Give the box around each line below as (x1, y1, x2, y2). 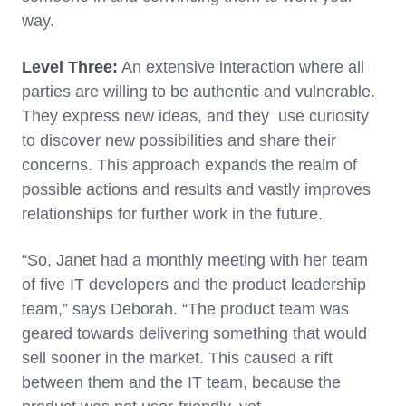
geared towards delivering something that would (22, 324, 367, 343)
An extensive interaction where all (118, 57, 364, 76)
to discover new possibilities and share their (22, 130, 336, 150)
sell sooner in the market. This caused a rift (22, 348, 333, 367)
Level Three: (22, 57, 118, 76)
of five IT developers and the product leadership (22, 275, 366, 294)
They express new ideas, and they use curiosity (22, 106, 369, 125)
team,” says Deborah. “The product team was (22, 299, 349, 318)
